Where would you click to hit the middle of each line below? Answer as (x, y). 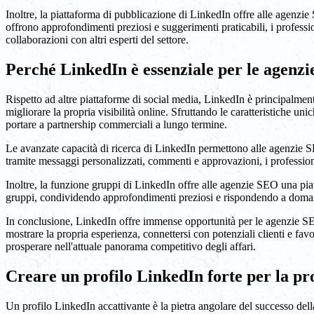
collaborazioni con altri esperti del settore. (97, 40)
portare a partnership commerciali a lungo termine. (116, 125)
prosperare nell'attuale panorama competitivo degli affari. (131, 247)
